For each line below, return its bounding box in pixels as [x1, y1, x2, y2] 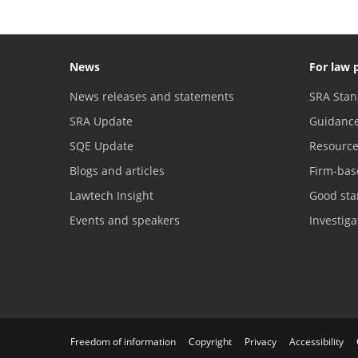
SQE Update [70, 137, 133, 153]
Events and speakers [70, 212, 180, 228]
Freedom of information [70, 334, 176, 348]
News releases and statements [70, 88, 234, 104]
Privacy [245, 334, 276, 348]
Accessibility [289, 334, 344, 348]
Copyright [189, 334, 232, 348]
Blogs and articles [70, 162, 165, 178]
